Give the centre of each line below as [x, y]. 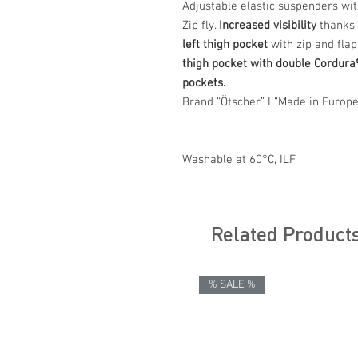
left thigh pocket [225, 44]
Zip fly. [201, 25]
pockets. [204, 83]
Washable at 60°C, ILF [239, 159]
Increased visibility [268, 25]
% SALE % [232, 284]
